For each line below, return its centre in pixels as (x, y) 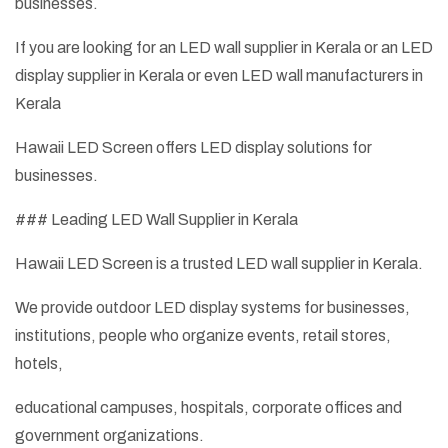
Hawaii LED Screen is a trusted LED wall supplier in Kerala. (219, 264)
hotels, (39, 364)
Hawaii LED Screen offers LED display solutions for (193, 148)
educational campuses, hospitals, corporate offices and (208, 408)
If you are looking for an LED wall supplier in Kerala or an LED (224, 48)
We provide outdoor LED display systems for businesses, (212, 308)
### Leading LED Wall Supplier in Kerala (156, 220)
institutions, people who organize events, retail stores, (203, 336)
